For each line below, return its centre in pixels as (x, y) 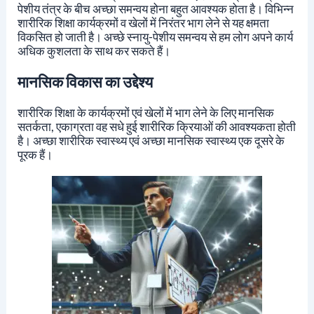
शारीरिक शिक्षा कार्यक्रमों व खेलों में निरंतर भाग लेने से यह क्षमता (143, 22)
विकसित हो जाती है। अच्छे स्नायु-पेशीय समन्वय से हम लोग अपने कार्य (155, 36)
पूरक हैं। (36, 154)
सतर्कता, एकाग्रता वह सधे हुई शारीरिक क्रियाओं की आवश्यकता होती (156, 126)
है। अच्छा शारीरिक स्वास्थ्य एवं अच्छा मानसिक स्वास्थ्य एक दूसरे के (151, 140)
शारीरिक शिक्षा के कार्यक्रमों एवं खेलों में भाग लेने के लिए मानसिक (145, 112)
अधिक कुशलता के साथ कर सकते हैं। (94, 50)
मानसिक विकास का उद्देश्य (86, 81)
